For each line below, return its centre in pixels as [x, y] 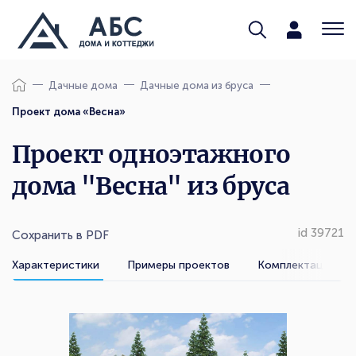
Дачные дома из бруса [197, 85]
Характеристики [56, 265]
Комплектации [297, 265]
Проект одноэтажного [151, 154]
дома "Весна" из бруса [151, 186]
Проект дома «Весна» [69, 112]
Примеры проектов [178, 265]
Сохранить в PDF [60, 235]
